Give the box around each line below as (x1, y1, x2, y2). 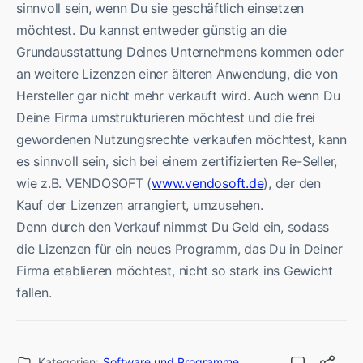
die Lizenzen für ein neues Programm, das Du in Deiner (16, 240, 343, 257)
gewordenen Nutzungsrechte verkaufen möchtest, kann (16, 130, 348, 147)
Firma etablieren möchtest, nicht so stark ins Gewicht (16, 262, 333, 279)
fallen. (16, 284, 52, 301)
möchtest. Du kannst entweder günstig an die (16, 21, 287, 38)
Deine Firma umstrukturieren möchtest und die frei (16, 109, 316, 126)
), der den (263, 174, 321, 191)
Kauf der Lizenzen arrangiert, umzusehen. (16, 196, 263, 213)
